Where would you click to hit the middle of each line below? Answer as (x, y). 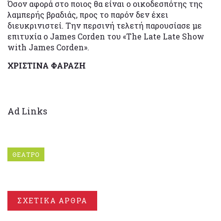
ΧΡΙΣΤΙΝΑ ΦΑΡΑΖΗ (47, 66)
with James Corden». (48, 47)
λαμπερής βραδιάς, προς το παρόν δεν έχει (88, 15)
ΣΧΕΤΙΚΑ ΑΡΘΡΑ (52, 201)
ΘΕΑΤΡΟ (26, 155)
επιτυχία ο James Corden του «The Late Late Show (106, 37)
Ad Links (27, 111)
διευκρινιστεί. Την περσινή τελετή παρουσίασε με (105, 26)
